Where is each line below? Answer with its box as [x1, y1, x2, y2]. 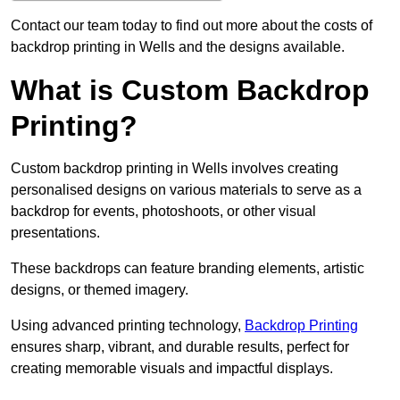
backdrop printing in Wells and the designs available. [11, 39, 345, 55]
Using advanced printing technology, [11, 318, 245, 334]
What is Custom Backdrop [11, 74, 370, 107]
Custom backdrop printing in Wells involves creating [11, 161, 338, 177]
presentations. [11, 225, 100, 241]
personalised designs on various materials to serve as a [11, 182, 362, 198]
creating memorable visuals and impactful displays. [11, 361, 333, 377]
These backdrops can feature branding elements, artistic [11, 261, 364, 277]
